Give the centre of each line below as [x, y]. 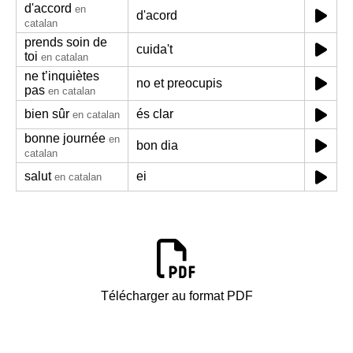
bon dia [157, 145]
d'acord [157, 15]
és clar [155, 114]
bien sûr [47, 114]
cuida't [154, 49]
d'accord [48, 8]
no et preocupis [179, 83]
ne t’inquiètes [62, 76]
